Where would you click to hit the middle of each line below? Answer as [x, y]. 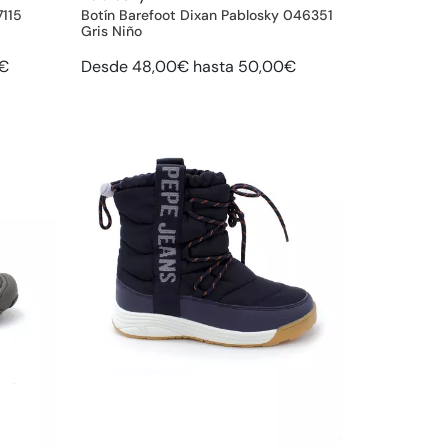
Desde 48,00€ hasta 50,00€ [188, 66]
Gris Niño [111, 30]
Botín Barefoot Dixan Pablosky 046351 [207, 14]
